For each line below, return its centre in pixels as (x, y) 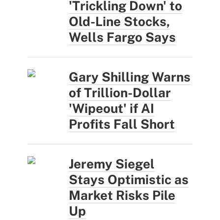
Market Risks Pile (122, 195)
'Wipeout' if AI (111, 108)
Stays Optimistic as (129, 179)
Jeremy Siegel (112, 164)
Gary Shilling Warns (130, 77)
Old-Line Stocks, (119, 21)
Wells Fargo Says (122, 37)
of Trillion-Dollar (120, 92)
